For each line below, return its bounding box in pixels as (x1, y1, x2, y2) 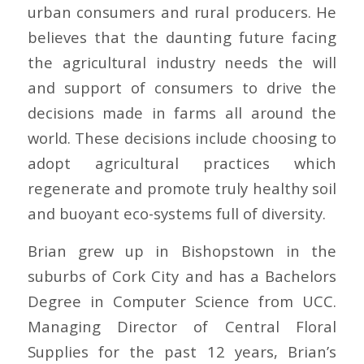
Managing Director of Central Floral (27, 316, 337, 337)
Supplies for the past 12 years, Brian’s (27, 341, 337, 362)
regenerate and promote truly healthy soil (27, 177, 337, 198)
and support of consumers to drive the (27, 76, 337, 97)
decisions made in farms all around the (27, 102, 337, 123)
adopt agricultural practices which (27, 152, 337, 173)
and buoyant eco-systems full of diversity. (27, 202, 326, 223)
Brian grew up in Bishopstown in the (27, 240, 337, 262)
